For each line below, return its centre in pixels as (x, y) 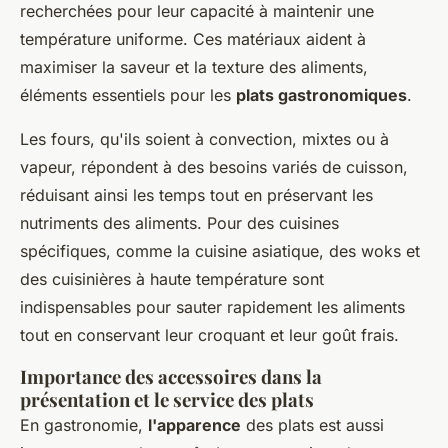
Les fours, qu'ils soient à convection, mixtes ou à (204, 139)
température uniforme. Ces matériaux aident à (193, 39)
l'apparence (194, 425)
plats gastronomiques (321, 95)
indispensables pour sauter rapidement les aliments (212, 307)
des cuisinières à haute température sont (172, 279)
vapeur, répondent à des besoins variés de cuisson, (214, 167)
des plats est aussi (312, 425)
